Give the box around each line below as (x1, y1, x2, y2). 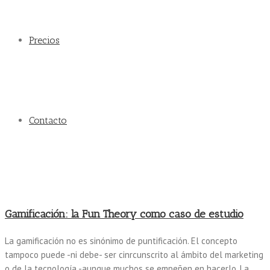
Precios (29, 34, 60, 46)
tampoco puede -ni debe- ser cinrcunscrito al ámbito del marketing (5, 248, 263, 260)
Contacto (29, 115, 67, 126)
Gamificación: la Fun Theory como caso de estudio (5, 207, 243, 221)
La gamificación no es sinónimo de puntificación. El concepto (5, 234, 237, 246)
